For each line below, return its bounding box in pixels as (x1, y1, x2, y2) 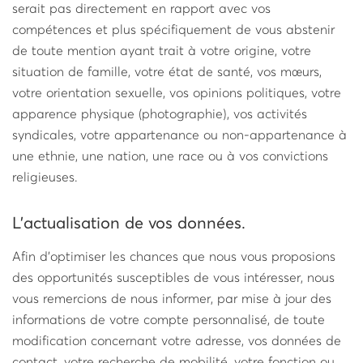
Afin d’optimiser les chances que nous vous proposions (12, 250, 335, 263)
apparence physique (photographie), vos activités (12, 108, 307, 121)
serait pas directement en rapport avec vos (12, 2, 271, 15)
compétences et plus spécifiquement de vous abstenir (12, 23, 335, 36)
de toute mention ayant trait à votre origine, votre (12, 45, 311, 58)
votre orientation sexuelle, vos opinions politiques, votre (12, 87, 341, 100)
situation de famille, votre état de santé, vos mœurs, (12, 66, 322, 79)
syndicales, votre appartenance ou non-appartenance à (12, 129, 347, 142)
